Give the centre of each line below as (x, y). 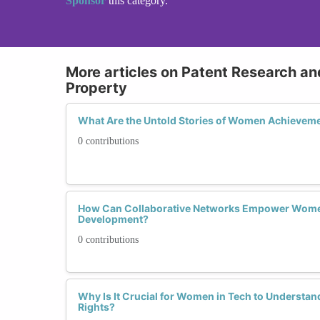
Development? (113, 219)
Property (96, 87)
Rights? (96, 306)
